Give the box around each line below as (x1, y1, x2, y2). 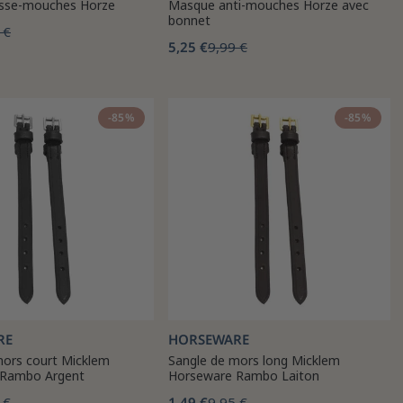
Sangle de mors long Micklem (168, 352, 340, 369)
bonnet (168, 12, 210, 29)
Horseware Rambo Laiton (168, 367, 319, 384)
